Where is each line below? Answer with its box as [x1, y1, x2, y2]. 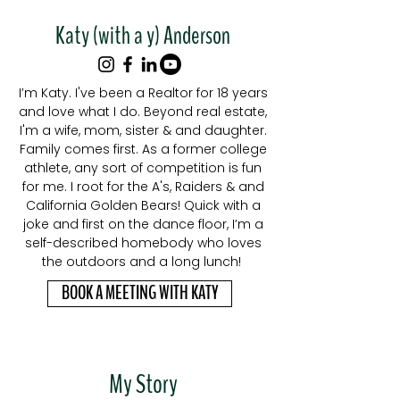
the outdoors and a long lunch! [41, 253, 245, 271]
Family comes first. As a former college [19, 140, 267, 158]
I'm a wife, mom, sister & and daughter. [19, 121, 267, 139]
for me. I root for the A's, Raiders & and [21, 178, 264, 196]
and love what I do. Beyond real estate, [19, 103, 267, 121]
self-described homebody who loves [24, 234, 262, 252]
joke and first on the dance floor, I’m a [22, 215, 263, 233]
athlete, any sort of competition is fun [24, 159, 262, 177]
